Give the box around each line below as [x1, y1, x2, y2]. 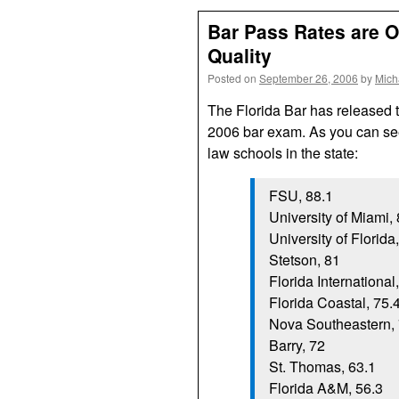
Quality [208, 42, 272, 69]
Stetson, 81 [269, 249, 340, 270]
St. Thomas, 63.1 [269, 356, 376, 377]
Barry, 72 [269, 335, 325, 355]
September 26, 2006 [259, 70, 358, 85]
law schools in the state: [208, 142, 358, 163]
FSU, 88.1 [269, 185, 333, 206]
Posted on [208, 70, 256, 85]
